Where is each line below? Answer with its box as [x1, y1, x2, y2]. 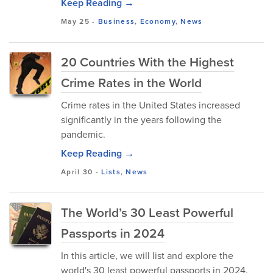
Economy [140, 16, 175, 27]
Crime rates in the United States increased [61, 98, 240, 112]
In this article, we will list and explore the [61, 249, 233, 263]
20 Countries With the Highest [61, 52, 234, 71]
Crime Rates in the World [61, 73, 202, 92]
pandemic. [61, 127, 105, 141]
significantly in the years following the [61, 113, 222, 127]
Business [97, 16, 135, 27]
